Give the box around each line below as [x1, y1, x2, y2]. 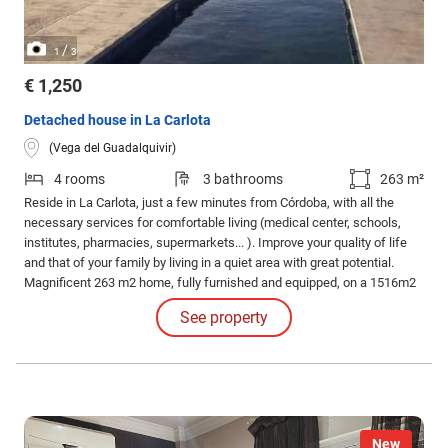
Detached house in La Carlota [24, 112, 211, 129]
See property [180, 308, 268, 328]
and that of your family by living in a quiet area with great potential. [24, 255, 394, 271]
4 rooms [54, 171, 105, 188]
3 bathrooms [202, 171, 283, 188]
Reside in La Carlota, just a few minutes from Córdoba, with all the [24, 195, 394, 211]
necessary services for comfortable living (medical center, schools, [24, 215, 401, 231]
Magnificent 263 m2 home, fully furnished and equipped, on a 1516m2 [24, 275, 416, 291]
